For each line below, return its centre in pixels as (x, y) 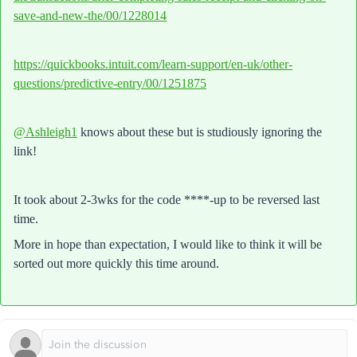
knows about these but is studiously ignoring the (200, 132)
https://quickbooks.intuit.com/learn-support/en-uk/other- (153, 64)
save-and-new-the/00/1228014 (90, 16)
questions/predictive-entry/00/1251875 (110, 83)
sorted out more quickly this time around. (116, 263)
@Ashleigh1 (45, 132)
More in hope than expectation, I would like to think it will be (168, 244)
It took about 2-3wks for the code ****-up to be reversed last (167, 200)
